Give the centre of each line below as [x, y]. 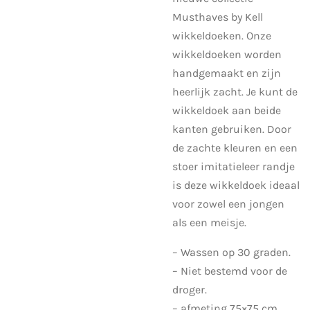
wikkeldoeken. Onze [222, 35]
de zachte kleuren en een [235, 147]
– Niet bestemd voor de [230, 271]
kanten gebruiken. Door [232, 129]
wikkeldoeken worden [227, 54]
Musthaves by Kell [218, 17]
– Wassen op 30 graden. [231, 252]
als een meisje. [209, 222]
